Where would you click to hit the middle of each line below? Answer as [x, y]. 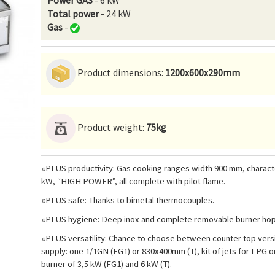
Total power [73, 14]
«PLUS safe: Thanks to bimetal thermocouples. [128, 200]
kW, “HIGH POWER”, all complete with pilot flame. [133, 181]
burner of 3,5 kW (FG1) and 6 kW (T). [107, 264]
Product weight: [111, 127]
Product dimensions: [120, 72]
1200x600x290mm [203, 72]
